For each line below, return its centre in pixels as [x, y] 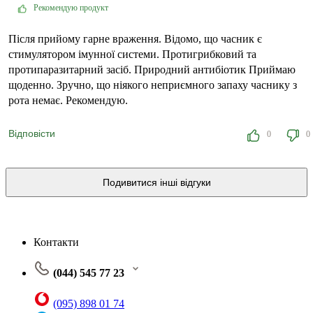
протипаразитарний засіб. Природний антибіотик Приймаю [152, 70]
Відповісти [32, 134]
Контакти [56, 242]
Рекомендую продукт [71, 8]
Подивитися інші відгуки [156, 182]
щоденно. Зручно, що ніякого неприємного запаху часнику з [153, 85]
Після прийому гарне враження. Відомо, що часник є [135, 39]
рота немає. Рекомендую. [68, 101]
